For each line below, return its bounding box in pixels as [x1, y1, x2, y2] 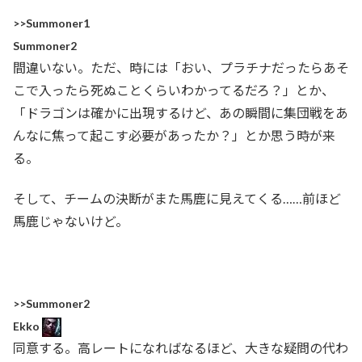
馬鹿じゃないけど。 [13, 213, 128, 229]
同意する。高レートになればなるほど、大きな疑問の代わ [13, 340, 348, 356]
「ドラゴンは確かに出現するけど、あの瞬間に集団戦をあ [13, 104, 348, 120]
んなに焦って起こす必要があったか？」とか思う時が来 [13, 127, 335, 143]
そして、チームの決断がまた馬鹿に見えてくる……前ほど [13, 191, 341, 207]
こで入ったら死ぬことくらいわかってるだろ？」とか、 [13, 82, 335, 98]
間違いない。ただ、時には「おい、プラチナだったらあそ [13, 59, 349, 75]
